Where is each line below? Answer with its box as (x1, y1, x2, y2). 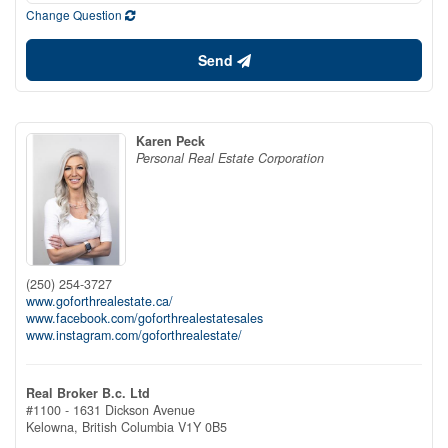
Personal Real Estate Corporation (136, 149, 324, 168)
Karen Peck (136, 132, 205, 151)
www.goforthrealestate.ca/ (26, 291, 173, 310)
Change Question (26, 6, 125, 24)
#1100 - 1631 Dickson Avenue (26, 400, 195, 419)
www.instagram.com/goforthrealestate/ (26, 325, 242, 344)
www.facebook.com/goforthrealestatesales (26, 308, 263, 327)
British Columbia (82, 417, 174, 436)
